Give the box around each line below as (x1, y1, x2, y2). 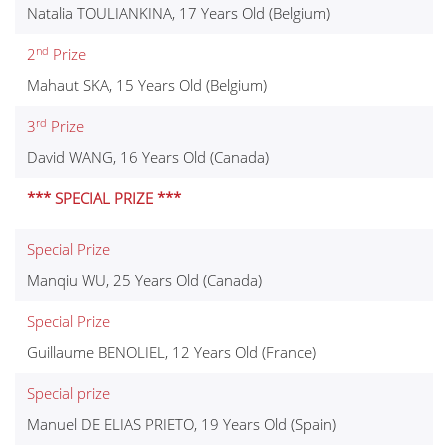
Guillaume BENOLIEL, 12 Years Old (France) (27, 342, 316, 363)
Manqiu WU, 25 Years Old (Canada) (27, 270, 262, 291)
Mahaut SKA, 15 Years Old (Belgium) (27, 75, 267, 96)
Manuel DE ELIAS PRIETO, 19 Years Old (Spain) (27, 414, 336, 435)
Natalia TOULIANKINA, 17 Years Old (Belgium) (27, 3, 330, 24)
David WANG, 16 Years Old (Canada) (27, 147, 269, 168)
